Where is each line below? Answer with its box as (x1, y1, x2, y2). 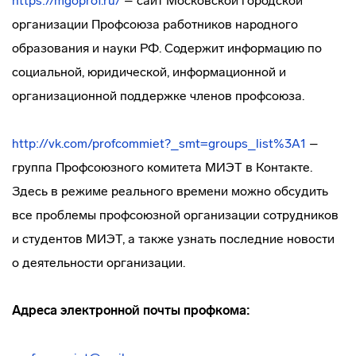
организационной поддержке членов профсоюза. (12, 88, 304, 103)
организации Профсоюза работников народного (12, 17, 298, 32)
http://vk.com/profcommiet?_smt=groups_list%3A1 (12, 136, 306, 151)
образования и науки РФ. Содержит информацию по (12, 41, 322, 56)
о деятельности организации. (12, 255, 185, 270)
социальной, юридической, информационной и (12, 64, 286, 79)
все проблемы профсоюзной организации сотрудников (12, 207, 339, 222)
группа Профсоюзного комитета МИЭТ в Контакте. (12, 160, 312, 175)
